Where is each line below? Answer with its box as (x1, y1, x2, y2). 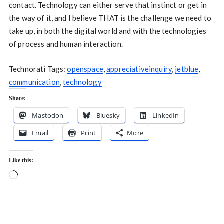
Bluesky (96, 111, 120, 120)
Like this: (8, 157, 33, 164)
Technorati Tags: (8, 64, 67, 73)
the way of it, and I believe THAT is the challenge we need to (8, 13, 212, 22)
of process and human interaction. (8, 39, 123, 48)
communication (8, 77, 60, 86)
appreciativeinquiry (106, 64, 172, 73)
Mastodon (32, 111, 64, 120)
